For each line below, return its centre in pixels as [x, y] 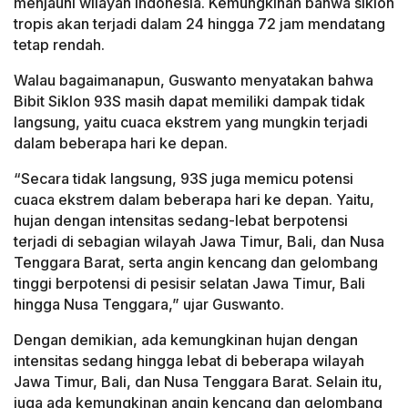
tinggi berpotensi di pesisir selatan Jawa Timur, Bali [189, 284]
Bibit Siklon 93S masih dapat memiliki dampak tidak [189, 102]
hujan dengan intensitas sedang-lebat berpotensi [181, 221]
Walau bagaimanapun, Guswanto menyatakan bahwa [194, 81]
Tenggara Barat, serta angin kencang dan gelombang [196, 263]
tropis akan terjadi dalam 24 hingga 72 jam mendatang [199, 24]
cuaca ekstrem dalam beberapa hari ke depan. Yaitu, [194, 200]
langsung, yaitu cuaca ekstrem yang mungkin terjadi [191, 122]
